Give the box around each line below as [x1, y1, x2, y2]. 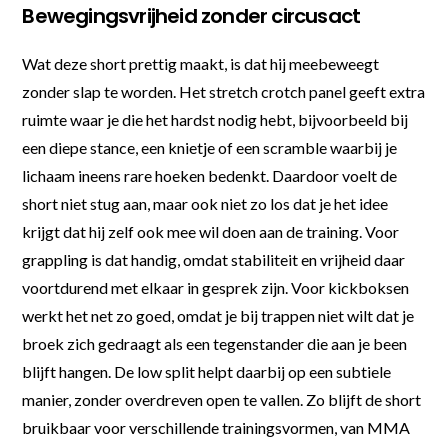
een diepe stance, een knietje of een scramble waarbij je [22, 137, 398, 157]
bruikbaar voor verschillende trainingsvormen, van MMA [22, 417, 411, 437]
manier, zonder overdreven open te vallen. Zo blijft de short [22, 389, 422, 409]
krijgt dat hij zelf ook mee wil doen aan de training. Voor [22, 221, 400, 241]
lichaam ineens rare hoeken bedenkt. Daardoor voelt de [22, 165, 398, 185]
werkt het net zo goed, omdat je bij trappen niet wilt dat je [22, 305, 415, 325]
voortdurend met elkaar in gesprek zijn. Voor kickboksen [22, 277, 410, 297]
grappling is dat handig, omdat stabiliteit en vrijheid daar [22, 249, 406, 269]
